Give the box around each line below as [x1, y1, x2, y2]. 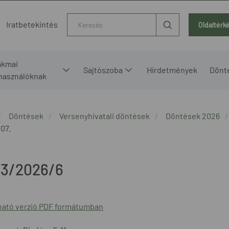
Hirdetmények [147, 64, 198, 75]
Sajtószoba [83, 64, 123, 75]
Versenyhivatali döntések [59, 110, 150, 121]
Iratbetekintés [6, 19, 58, 30]
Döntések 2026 [166, 110, 220, 121]
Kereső [67, 14, 94, 25]
